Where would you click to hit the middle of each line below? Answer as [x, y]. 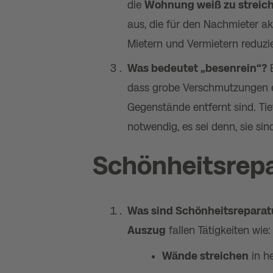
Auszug [147, 230]
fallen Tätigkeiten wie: [218, 230]
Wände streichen [205, 256]
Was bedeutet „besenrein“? [197, 68]
